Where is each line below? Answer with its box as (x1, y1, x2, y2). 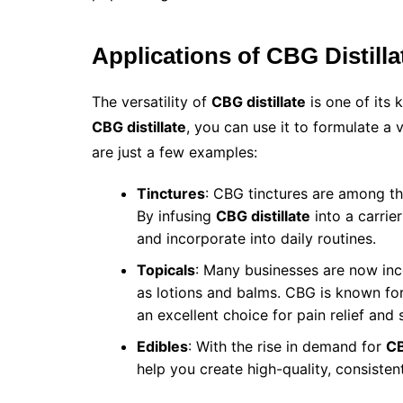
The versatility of (92, 93, 211, 112)
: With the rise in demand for (188, 337, 386, 356)
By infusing (137, 207, 216, 226)
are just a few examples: (92, 143, 257, 162)
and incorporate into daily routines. (137, 229, 376, 248)
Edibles (137, 337, 188, 356)
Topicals (137, 261, 195, 280)
